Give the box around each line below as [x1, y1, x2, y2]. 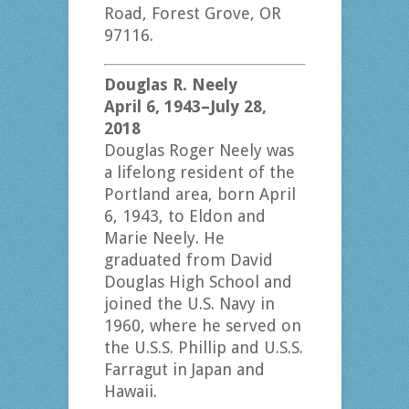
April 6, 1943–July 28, [103, 97, 267, 117]
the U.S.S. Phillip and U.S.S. [103, 338, 303, 358]
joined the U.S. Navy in [103, 294, 275, 314]
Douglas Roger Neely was [103, 141, 294, 161]
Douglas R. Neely [103, 75, 237, 95]
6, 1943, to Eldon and [103, 206, 266, 226]
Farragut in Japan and [103, 360, 265, 380]
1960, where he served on [103, 316, 301, 336]
